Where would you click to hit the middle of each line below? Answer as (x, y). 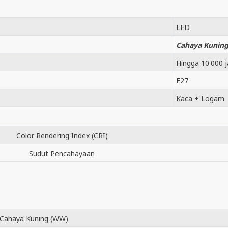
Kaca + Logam (200, 98)
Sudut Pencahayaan (62, 153)
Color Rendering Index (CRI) (62, 136)
